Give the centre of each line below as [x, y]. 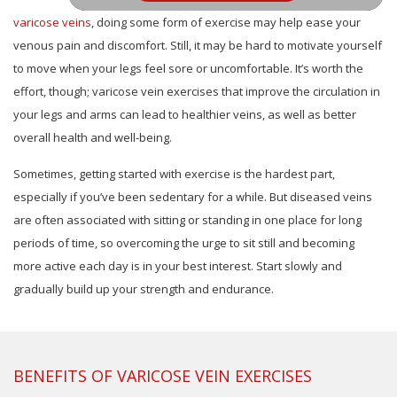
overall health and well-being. [93, 137]
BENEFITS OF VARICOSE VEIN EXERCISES [163, 375]
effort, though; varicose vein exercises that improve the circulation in [197, 91]
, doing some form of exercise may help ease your [226, 22]
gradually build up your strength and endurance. [144, 288]
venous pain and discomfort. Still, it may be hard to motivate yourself [198, 45]
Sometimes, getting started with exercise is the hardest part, [174, 173]
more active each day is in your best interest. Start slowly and [178, 265]
